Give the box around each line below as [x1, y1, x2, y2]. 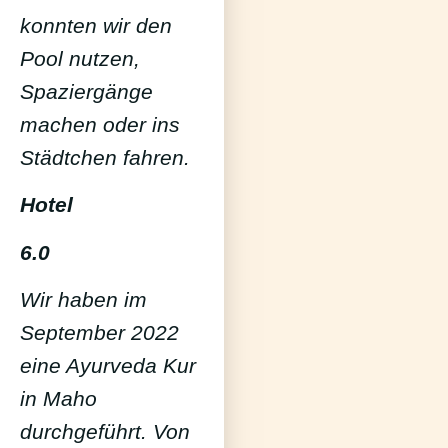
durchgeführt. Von [20, 420, 190, 444]
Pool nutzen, [20, 46, 140, 70]
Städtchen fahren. [20, 145, 190, 169]
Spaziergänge [20, 79, 153, 103]
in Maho [20, 387, 97, 411]
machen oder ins [20, 112, 180, 136]
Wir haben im [20, 288, 147, 312]
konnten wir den [20, 13, 172, 37]
